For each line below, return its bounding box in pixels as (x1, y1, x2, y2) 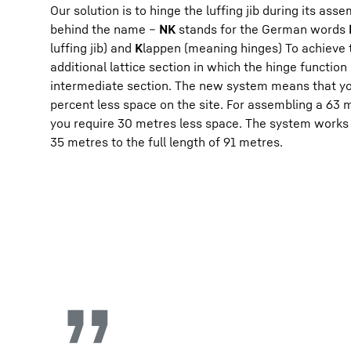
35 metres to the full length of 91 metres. (50, 134, 283, 150)
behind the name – (50, 21, 159, 37)
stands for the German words (175, 21, 349, 37)
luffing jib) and (50, 40, 135, 56)
